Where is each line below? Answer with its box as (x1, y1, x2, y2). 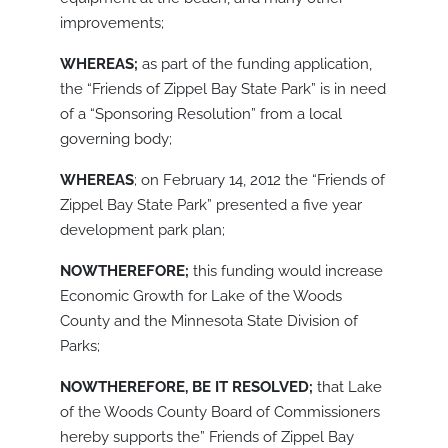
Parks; (60, 337, 100, 356)
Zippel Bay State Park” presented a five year (60, 196, 362, 215)
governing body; (60, 130, 172, 149)
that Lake (317, 378, 382, 397)
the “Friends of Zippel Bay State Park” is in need (60, 80, 386, 99)
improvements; (60, 14, 164, 33)
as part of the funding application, (142, 55, 372, 74)
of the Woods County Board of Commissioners (60, 403, 380, 422)
